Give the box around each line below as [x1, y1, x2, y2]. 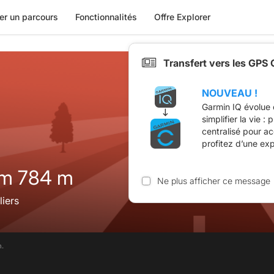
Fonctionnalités [75, 12, 137, 22]
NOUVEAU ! [202, 86, 257, 99]
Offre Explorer [154, 12, 210, 22]
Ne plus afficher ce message [157, 175, 270, 186]
